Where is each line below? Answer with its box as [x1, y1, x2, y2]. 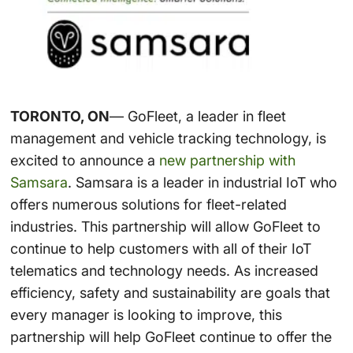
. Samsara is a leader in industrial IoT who [67, 173, 337, 191]
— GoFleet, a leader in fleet [109, 107, 286, 124]
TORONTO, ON [9, 107, 110, 124]
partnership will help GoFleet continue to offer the [9, 328, 332, 345]
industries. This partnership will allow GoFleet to [9, 217, 321, 235]
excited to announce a [9, 151, 159, 169]
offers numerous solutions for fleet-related [9, 195, 287, 213]
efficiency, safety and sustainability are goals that [9, 284, 330, 301]
